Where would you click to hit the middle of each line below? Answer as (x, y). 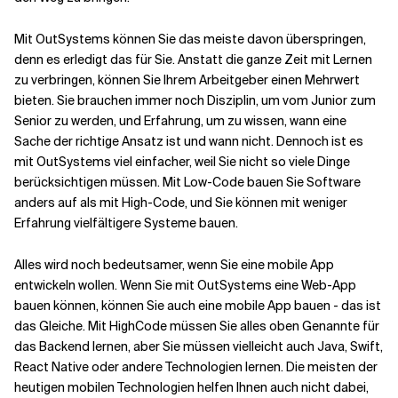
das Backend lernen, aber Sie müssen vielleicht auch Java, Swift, (199, 346)
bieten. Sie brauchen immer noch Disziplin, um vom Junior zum (195, 100)
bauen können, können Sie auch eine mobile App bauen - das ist (198, 306)
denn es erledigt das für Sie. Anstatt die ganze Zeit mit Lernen (193, 60)
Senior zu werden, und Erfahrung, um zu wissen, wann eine (180, 121)
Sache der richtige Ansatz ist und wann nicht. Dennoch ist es (189, 141)
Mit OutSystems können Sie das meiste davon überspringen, (190, 39)
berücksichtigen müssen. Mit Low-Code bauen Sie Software (187, 182)
